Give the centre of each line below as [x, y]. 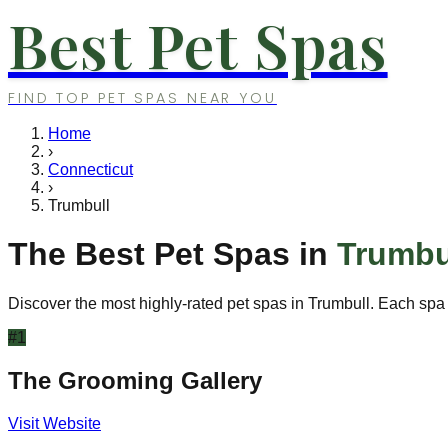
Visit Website [54, 423]
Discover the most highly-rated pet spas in [158, 303]
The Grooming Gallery [135, 380]
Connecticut [90, 169]
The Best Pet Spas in [172, 254]
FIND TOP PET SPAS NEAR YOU [142, 98]
